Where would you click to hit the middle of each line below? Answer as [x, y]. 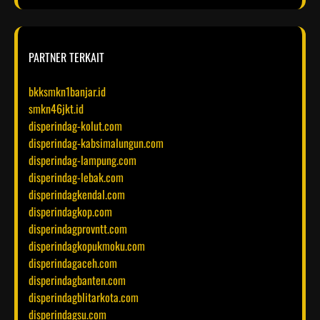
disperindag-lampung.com [82, 160]
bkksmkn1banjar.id [67, 91]
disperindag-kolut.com [75, 125]
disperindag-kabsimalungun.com [96, 142]
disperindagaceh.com [73, 262]
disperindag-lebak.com [76, 177]
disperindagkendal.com [77, 194]
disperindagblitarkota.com [84, 297]
